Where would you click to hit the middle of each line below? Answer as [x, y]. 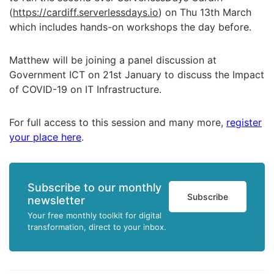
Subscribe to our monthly [94, 187]
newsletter [56, 200]
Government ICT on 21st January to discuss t [114, 75]
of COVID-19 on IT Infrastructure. [85, 89]
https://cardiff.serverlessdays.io [86, 12]
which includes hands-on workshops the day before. [130, 27]
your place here [45, 137]
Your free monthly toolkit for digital [94, 215]
